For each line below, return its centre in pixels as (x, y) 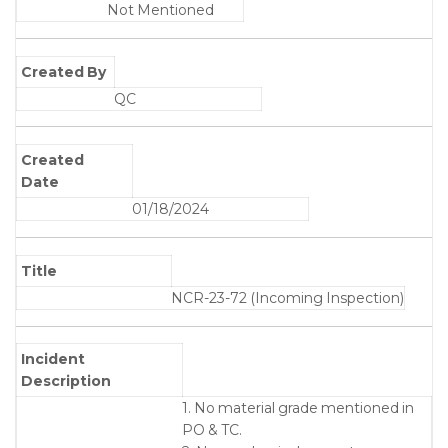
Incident (53, 359)
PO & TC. (212, 430)
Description (66, 381)
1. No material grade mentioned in (298, 408)
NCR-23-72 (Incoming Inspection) (287, 297)
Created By (64, 71)
